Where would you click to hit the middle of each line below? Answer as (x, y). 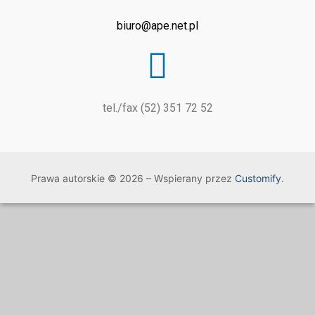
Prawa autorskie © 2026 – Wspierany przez (133, 178)
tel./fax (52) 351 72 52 (157, 108)
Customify (258, 178)
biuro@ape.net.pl (157, 25)
